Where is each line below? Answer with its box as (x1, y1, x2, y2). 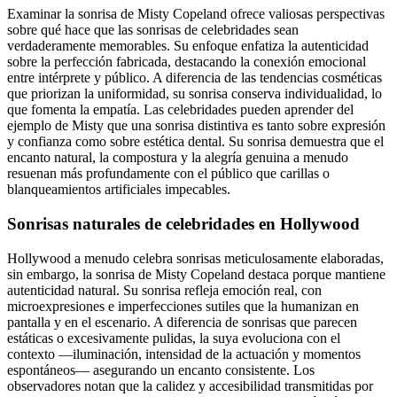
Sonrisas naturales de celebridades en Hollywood (7, 214, 360, 233)
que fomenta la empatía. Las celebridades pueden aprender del (7, 102, 354, 118)
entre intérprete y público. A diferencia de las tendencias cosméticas (7, 70, 382, 86)
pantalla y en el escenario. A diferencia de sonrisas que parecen (7, 314, 357, 330)
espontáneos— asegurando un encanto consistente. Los (7, 362, 315, 378)
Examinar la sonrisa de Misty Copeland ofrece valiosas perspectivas (7, 6, 385, 22)
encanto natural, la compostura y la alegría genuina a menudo (7, 150, 348, 166)
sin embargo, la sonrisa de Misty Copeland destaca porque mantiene (7, 266, 385, 282)
